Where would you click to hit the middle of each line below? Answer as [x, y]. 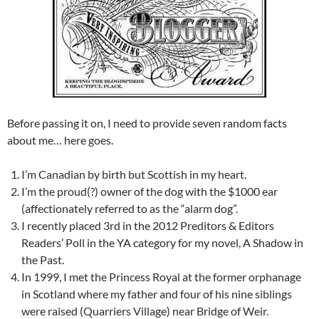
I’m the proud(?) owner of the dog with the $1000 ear [150, 191]
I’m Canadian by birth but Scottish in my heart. [134, 174]
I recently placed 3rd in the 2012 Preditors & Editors [148, 225]
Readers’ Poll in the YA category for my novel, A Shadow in [162, 242]
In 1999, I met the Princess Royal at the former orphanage [161, 276]
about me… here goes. [60, 140]
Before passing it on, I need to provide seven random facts [147, 122]
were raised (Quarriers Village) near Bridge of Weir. [145, 310]
